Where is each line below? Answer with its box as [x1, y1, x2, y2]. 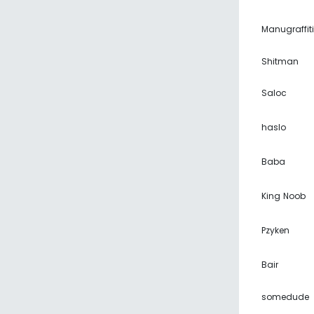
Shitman [261, 55, 299, 67]
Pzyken [261, 224, 289, 236]
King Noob [261, 190, 306, 202]
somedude [261, 291, 309, 303]
